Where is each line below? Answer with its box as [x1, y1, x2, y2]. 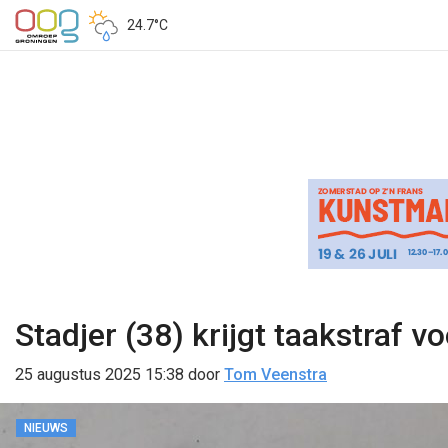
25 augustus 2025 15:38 [15, 365, 184, 384]
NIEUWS [24, 421, 68, 435]
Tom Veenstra [224, 365, 327, 384]
